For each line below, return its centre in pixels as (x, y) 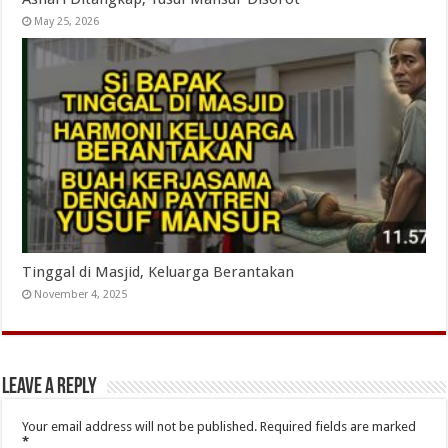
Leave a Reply (50, 387)
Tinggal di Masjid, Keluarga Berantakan (158, 272)
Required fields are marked (338, 426)
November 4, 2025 (81, 294)
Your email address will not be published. (140, 426)
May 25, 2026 (67, 22)
